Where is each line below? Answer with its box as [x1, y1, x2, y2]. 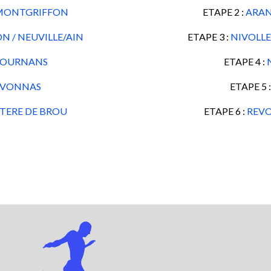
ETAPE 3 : [188, 31, 230, 42]
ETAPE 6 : [204, 105, 247, 117]
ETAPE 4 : [223, 56, 267, 67]
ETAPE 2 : [203, 6, 246, 18]
